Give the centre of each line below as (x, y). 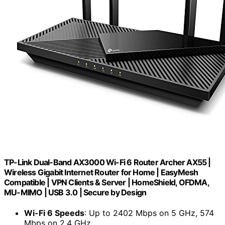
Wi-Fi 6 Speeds (54, 213)
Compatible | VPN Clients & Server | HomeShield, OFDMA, (106, 183)
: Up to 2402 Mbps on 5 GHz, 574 (149, 213)
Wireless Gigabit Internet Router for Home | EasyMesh (101, 173)
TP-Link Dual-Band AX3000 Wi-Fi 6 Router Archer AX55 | (107, 162)
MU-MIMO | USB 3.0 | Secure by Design (75, 193)
